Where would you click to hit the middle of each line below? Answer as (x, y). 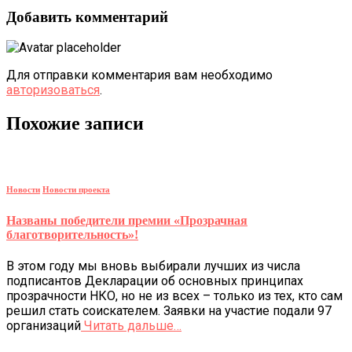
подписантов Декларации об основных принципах (155, 281)
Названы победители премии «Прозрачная (127, 221)
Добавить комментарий (87, 16)
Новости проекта (76, 190)
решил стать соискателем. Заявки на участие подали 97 (169, 311)
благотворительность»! (72, 235)
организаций (44, 326)
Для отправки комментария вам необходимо (139, 75)
